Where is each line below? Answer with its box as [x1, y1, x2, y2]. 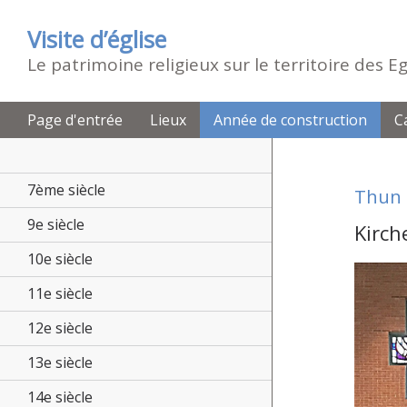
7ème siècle [27, 180, 105, 200]
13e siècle [27, 352, 93, 372]
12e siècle [27, 318, 93, 338]
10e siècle [27, 249, 93, 269]
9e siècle [27, 214, 84, 234]
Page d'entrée [27, 110, 123, 130]
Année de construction [213, 110, 367, 130]
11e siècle [27, 283, 93, 303]
